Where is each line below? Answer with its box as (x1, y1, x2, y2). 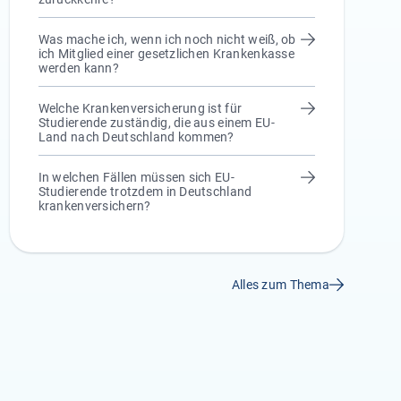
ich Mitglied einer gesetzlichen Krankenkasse (38, 47, 294, 61)
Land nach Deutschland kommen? (38, 130, 235, 144)
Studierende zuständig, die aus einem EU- (38, 115, 275, 130)
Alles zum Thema (231, 277, 329, 292)
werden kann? (38, 61, 120, 75)
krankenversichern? (38, 199, 151, 213)
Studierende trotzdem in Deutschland (38, 184, 252, 199)
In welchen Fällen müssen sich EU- (38, 170, 235, 184)
